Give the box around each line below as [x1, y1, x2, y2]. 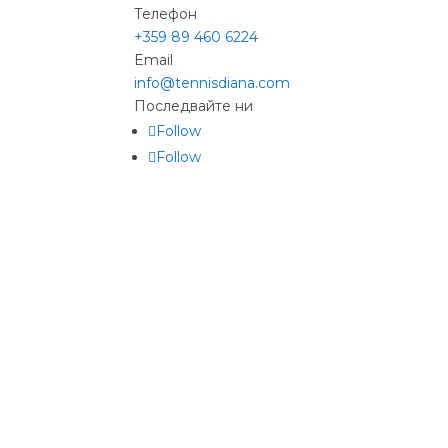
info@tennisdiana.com [134, 73, 291, 92]
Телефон [134, 4, 198, 23]
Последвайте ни [134, 96, 254, 115]
